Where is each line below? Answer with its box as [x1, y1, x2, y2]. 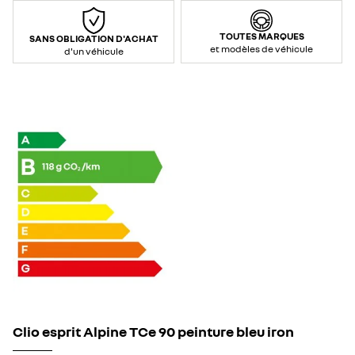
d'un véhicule [63, 45, 124, 58]
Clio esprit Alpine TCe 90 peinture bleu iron [13, 323, 294, 341]
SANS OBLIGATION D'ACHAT [29, 32, 158, 45]
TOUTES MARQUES [219, 30, 304, 43]
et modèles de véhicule [210, 43, 313, 55]
